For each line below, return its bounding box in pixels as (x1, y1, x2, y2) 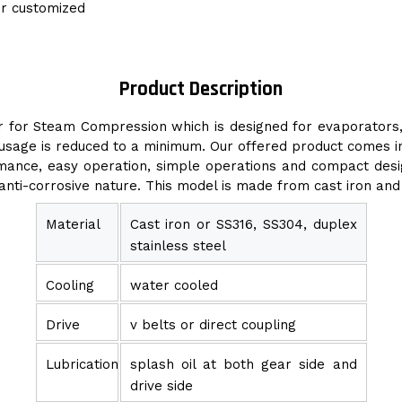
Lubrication (45, 356, 118, 373)
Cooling (45, 277, 94, 294)
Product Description (119, 75, 283, 102)
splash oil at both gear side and (129, 356, 357, 373)
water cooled (129, 277, 218, 294)
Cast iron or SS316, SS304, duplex (129, 216, 357, 233)
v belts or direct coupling (129, 317, 296, 334)
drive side (129, 378, 193, 395)
